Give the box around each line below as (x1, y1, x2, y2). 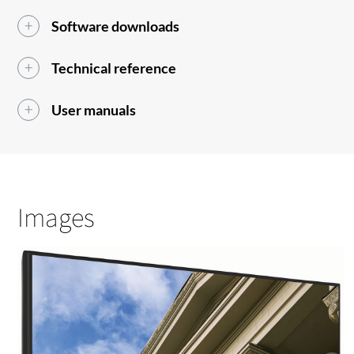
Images (17, 199, 96, 235)
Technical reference (51, 59, 177, 77)
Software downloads (51, 17, 180, 36)
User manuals (51, 101, 137, 119)
